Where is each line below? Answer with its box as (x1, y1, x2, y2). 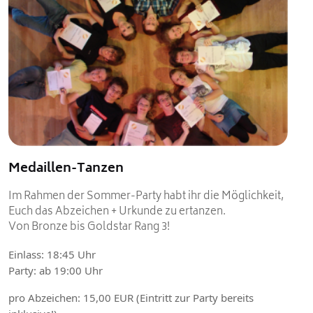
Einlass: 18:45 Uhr (8, 247, 96, 262)
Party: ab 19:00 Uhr (8, 263, 103, 278)
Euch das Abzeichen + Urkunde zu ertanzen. (8, 203, 226, 222)
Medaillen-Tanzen (8, 158, 124, 181)
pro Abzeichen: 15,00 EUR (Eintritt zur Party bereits (8, 291, 254, 305)
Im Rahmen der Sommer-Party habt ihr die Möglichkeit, (8, 187, 284, 207)
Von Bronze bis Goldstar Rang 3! (8, 218, 170, 238)
